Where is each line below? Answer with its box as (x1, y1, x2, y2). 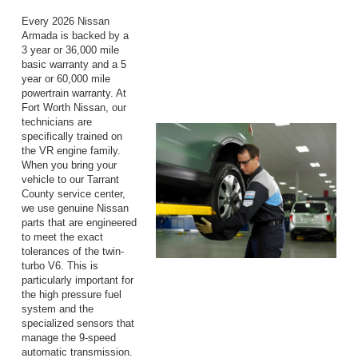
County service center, (22, 187, 125, 200)
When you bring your (22, 158, 117, 171)
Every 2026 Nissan (22, 14, 109, 27)
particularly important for (22, 273, 133, 286)
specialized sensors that (22, 316, 134, 329)
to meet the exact (22, 230, 103, 243)
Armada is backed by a (22, 29, 129, 42)
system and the (22, 302, 93, 315)
